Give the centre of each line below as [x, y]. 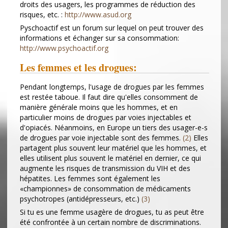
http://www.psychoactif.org [64, 48]
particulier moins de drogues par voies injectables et [106, 118]
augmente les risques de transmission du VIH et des [105, 168]
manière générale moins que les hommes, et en [99, 107]
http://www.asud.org [98, 14]
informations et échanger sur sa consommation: [99, 38]
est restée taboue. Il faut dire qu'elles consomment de [109, 97]
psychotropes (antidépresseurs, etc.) [81, 199]
